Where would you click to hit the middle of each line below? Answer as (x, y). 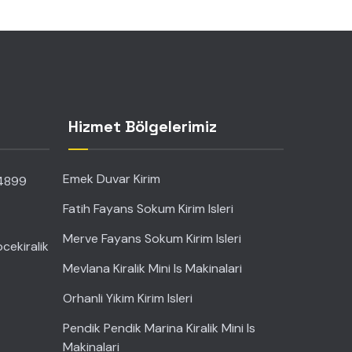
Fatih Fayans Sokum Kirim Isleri (148, 209)
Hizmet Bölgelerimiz (142, 126)
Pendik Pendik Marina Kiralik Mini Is (159, 328)
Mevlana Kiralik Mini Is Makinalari (152, 268)
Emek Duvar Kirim (111, 179)
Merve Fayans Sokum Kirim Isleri (152, 238)
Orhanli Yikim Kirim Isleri (127, 298)
